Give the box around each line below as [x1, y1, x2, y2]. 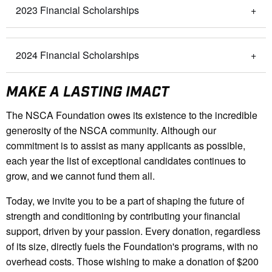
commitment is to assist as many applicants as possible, [6, 138, 245, 153]
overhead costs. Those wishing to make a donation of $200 [6, 254, 259, 269]
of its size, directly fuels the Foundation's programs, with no [6, 239, 258, 254]
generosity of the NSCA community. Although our [6, 123, 216, 138]
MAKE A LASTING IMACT [6, 83, 169, 103]
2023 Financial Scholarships [16, 3, 139, 18]
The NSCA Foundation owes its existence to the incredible [6, 108, 257, 123]
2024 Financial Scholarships [16, 48, 139, 63]
